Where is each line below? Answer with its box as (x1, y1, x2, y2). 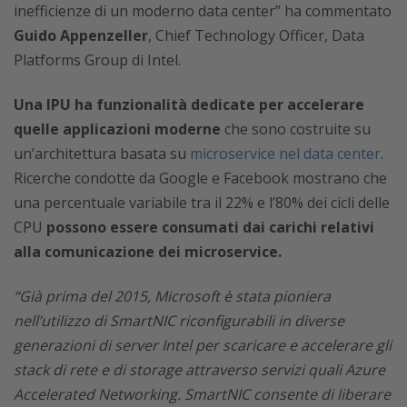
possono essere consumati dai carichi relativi (46, 216, 374, 237)
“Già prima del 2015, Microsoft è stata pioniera (14, 285, 331, 306)
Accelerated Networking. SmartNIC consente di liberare (14, 383, 391, 404)
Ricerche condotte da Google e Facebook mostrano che (14, 167, 387, 188)
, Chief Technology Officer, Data (148, 25, 364, 45)
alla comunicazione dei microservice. (14, 241, 282, 262)
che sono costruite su (221, 118, 371, 139)
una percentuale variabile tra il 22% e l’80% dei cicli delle (14, 192, 390, 213)
